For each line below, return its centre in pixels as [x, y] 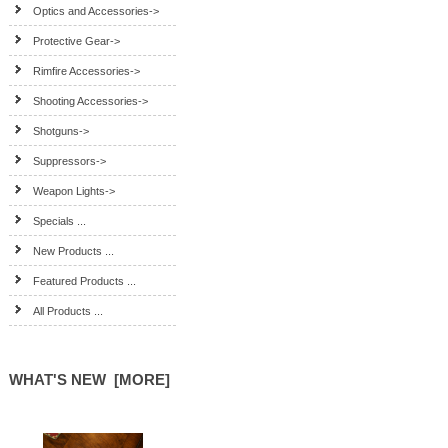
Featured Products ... [85, 281]
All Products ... [68, 311]
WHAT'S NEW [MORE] [90, 379]
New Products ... [74, 251]
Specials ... [60, 221]
